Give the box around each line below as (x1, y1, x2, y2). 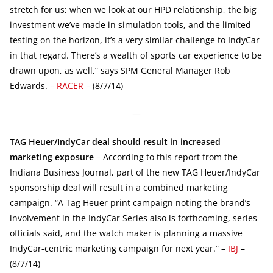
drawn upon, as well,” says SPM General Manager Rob (10, 64, 230, 76)
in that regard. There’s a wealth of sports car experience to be (10, 49, 262, 61)
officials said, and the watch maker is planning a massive (10, 227, 243, 239)
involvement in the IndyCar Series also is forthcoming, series (10, 211, 257, 224)
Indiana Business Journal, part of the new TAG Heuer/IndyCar (10, 166, 260, 178)
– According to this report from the (94, 151, 238, 163)
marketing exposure (10, 151, 94, 163)
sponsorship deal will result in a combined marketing (10, 181, 228, 193)
